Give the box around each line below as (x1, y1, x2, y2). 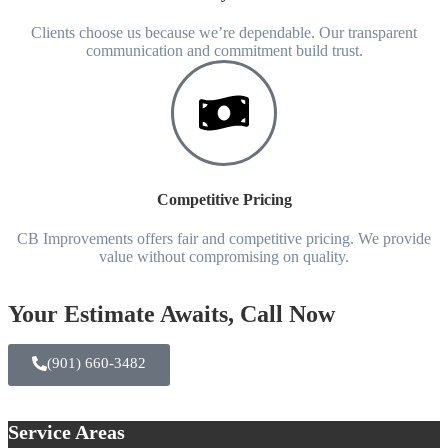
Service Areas (8, 421, 125, 444)
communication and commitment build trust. (85, 41, 363, 59)
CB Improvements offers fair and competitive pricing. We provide (17, 230, 431, 248)
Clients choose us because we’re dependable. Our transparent (31, 23, 417, 41)
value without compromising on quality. (99, 248, 349, 266)
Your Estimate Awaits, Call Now (8, 301, 335, 328)
